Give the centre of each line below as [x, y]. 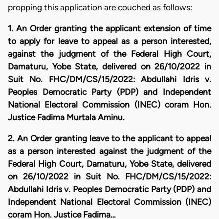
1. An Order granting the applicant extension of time [109, 28]
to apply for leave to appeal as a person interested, [109, 41]
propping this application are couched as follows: [101, 7]
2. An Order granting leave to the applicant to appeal [109, 139]
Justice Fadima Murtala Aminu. [67, 117]
